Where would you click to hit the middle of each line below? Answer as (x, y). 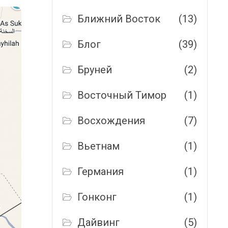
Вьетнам (99, 146)
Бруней (95, 70)
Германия (101, 172)
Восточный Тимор (122, 95)
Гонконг (97, 197)
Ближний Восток (119, 19)
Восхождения (111, 121)
